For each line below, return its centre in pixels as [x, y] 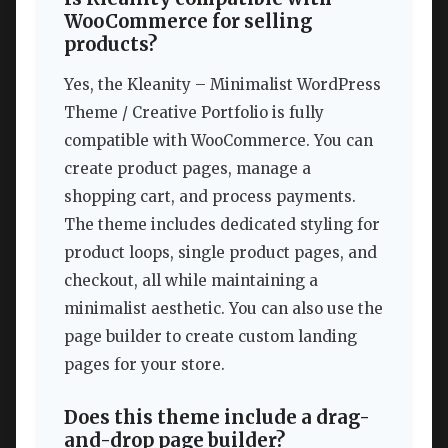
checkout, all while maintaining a [191, 280]
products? [110, 45]
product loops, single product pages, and [220, 252]
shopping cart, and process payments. [210, 196]
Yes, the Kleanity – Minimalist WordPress [222, 84]
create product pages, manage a [187, 168]
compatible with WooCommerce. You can [218, 140]
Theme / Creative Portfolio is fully [194, 112]
